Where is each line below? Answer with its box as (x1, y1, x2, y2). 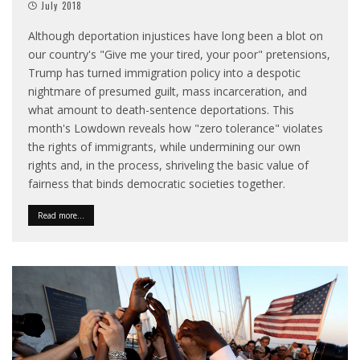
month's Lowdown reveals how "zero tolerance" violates (28, 121, 323, 137)
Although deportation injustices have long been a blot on (28, 28, 323, 44)
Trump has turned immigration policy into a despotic (28, 65, 301, 81)
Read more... (38, 210, 84, 222)
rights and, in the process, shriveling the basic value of (28, 157, 309, 174)
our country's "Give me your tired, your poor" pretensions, (28, 47, 330, 63)
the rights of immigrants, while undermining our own (28, 139, 301, 155)
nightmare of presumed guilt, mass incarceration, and (28, 84, 307, 100)
